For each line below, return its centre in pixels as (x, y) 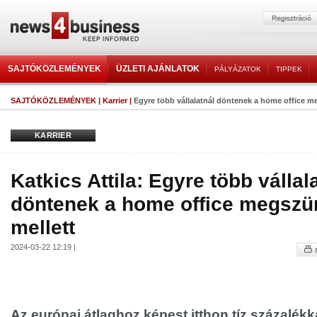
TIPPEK (289, 69)
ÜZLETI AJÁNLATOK (158, 69)
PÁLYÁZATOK (238, 69)
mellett (43, 227)
